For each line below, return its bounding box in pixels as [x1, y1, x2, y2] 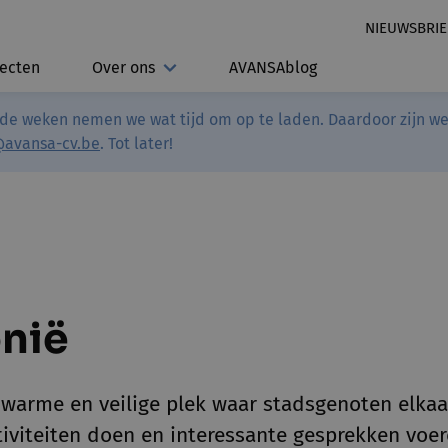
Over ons [92, 58, 155, 77]
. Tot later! [100, 134, 173, 153]
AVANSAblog [229, 58, 317, 77]
